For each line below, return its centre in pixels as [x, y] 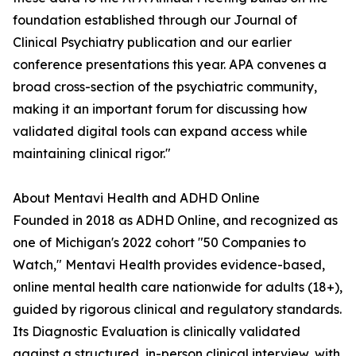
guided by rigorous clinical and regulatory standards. [177, 310]
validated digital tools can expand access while [160, 132]
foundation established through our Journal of [155, 20]
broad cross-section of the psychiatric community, [165, 87]
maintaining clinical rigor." [92, 154]
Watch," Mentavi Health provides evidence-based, [169, 265]
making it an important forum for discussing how [160, 109]
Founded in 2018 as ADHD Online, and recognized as [175, 221]
